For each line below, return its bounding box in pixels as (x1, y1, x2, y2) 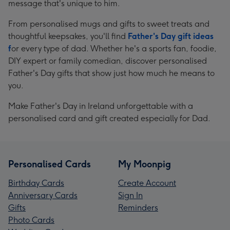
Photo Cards (8, 215, 54, 225)
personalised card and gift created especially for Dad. (8, 113, 210, 123)
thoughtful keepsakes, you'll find (8, 31, 128, 41)
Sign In (118, 190, 143, 200)
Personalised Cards (8, 159, 91, 170)
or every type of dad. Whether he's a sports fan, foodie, (11, 44, 217, 53)
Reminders (118, 203, 158, 213)
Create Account (118, 178, 176, 188)
